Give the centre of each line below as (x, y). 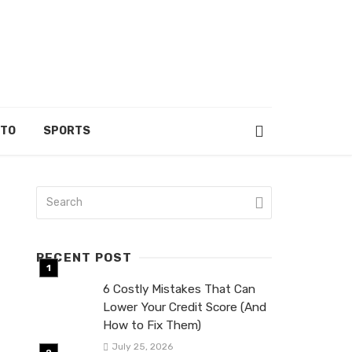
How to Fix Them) (152, 325)
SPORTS (67, 131)
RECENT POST (84, 258)
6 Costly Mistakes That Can (179, 289)
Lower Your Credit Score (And (185, 307)
